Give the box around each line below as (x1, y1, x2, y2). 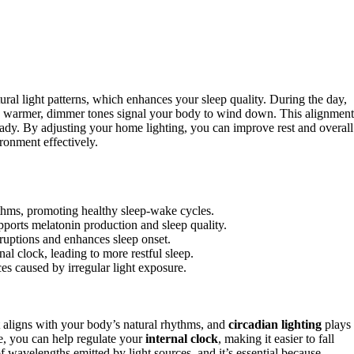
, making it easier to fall (218, 331, 334, 345)
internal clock (145, 331, 218, 345)
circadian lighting (228, 317, 322, 331)
